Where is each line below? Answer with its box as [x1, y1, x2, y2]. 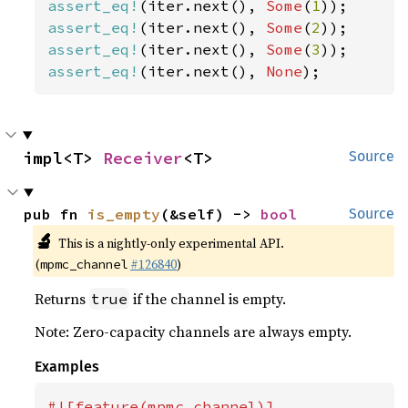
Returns [35, 289, 90, 309]
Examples [35, 358, 100, 375]
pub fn [24, 205, 88, 223]
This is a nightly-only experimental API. [57, 234, 284, 252]
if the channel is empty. [129, 289, 287, 309]
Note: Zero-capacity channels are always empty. [35, 321, 352, 342]
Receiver [103, 148, 183, 168]
